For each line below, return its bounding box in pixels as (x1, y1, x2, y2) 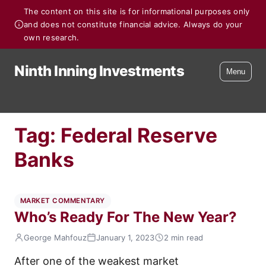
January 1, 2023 (96, 233, 154, 243)
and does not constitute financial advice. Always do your (24, 20, 243, 29)
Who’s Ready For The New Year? (14, 208, 237, 226)
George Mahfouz (24, 233, 87, 243)
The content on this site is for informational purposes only (24, 7, 250, 16)
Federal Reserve (61, 123, 217, 147)
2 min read (164, 233, 203, 243)
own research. (24, 33, 80, 42)
